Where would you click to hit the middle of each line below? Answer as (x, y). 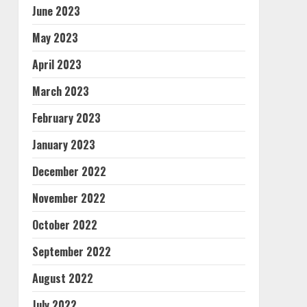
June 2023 (56, 11)
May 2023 (55, 38)
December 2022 (69, 171)
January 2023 (63, 145)
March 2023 (60, 91)
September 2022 (71, 251)
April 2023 (57, 64)
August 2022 (62, 278)
